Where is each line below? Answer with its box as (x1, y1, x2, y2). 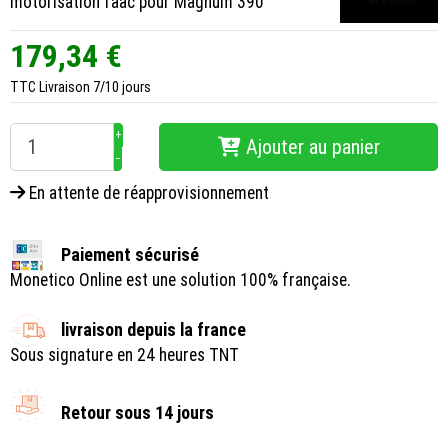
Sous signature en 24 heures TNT (10, 345, 239, 366)
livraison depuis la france (61, 320, 246, 341)
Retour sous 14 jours (61, 403, 214, 424)
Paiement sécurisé (61, 245, 199, 266)
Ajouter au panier (245, 135, 380, 160)
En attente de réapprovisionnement (25, 183, 269, 204)
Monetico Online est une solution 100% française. (10, 270, 351, 291)
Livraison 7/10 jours (39, 79, 151, 96)
